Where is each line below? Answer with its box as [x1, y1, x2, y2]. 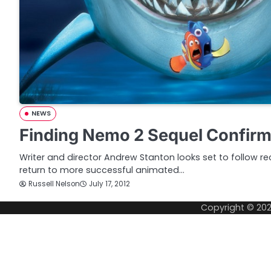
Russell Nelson [28, 178, 80, 189]
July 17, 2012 [89, 179, 130, 189]
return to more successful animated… [19, 163, 184, 176]
